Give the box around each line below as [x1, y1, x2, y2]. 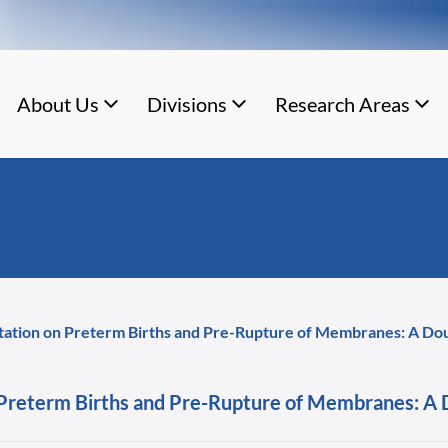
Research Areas [274, 92, 410, 116]
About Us [16, 92, 99, 116]
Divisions [146, 92, 227, 116]
